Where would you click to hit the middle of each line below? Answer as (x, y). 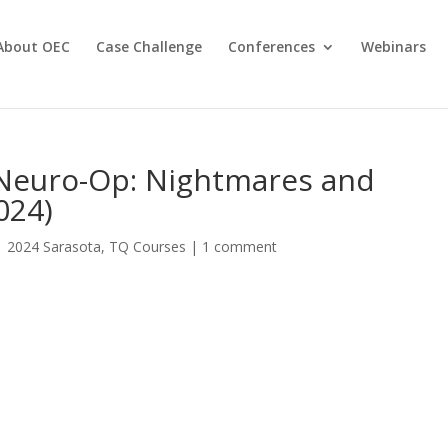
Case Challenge (148, 46)
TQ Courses (148, 246)
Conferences (271, 46)
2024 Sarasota (54, 246)
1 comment (240, 246)
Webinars (393, 46)
